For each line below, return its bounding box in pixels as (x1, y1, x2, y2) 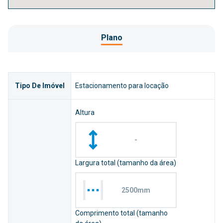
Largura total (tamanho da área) (75, 159, 176, 167)
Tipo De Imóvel (14, 82, 65, 90)
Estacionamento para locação (75, 82, 169, 90)
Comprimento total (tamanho (75, 209, 168, 218)
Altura (75, 109, 95, 117)
